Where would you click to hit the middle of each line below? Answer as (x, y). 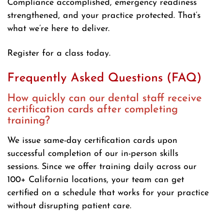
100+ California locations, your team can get (96, 180)
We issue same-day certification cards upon (92, 141)
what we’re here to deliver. (58, 29)
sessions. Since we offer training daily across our (102, 167)
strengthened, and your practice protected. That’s (104, 16)
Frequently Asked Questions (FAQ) (104, 78)
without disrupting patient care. (69, 206)
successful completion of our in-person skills (93, 154)
